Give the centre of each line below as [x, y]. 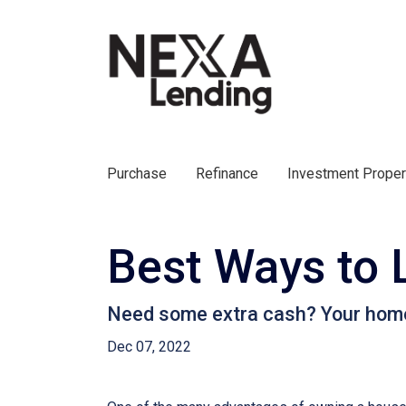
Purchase [137, 174]
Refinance [227, 174]
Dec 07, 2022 [149, 347]
